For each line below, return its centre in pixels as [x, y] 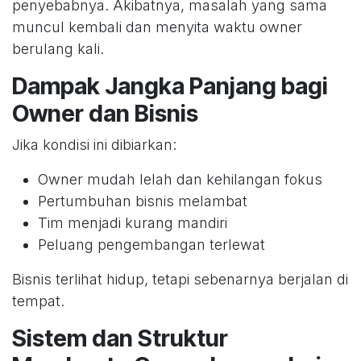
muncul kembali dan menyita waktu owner [157, 27]
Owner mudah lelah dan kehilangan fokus [180, 180]
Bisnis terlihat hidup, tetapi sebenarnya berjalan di [180, 280]
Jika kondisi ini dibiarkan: [94, 145]
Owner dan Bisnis [105, 114]
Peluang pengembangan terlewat [151, 245]
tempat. [38, 301]
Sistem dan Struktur [120, 338]
